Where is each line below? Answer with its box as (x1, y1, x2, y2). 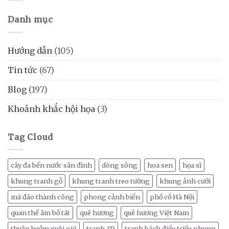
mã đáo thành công (11, 193, 74, 201)
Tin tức (8, 64, 37, 75)
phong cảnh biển (84, 193, 140, 201)
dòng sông (102, 161, 138, 170)
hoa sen (147, 161, 173, 170)
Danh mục (8, 14, 53, 25)
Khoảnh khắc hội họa (8, 103, 95, 114)
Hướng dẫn (8, 45, 52, 56)
